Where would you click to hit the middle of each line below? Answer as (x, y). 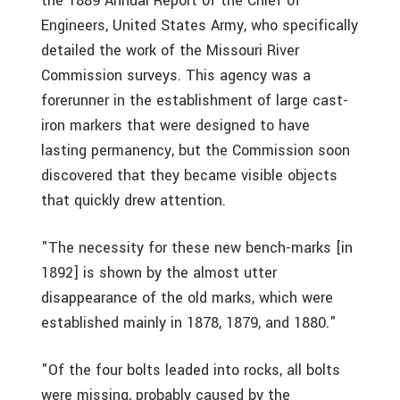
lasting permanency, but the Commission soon (196, 150)
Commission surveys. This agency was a (176, 75)
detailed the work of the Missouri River (170, 50)
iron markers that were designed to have (175, 125)
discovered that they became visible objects (189, 175)
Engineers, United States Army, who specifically (200, 25)
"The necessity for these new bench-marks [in (197, 248)
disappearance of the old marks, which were (187, 298)
